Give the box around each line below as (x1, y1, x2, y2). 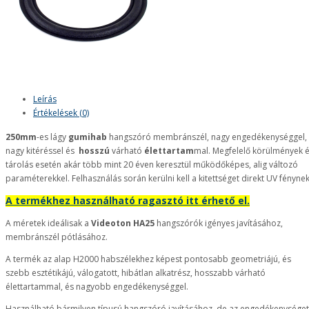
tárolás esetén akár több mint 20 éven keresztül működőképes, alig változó (6, 159, 298, 170)
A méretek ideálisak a (6, 217, 91, 229)
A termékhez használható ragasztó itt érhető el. (6, 194, 250, 207)
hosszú (79, 145, 112, 157)
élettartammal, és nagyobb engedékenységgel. (6, 281, 188, 292)
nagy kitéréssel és (6, 145, 79, 157)
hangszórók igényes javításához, (157, 217, 283, 229)
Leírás (33, 93, 57, 105)
